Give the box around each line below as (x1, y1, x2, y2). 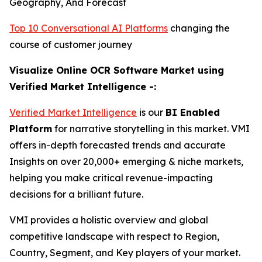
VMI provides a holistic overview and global (9, 214, 208, 226)
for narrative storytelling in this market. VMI (52, 123, 250, 135)
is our (137, 106, 166, 119)
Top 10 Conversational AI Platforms (9, 22, 168, 35)
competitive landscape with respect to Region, (9, 230, 219, 243)
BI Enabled (166, 106, 220, 119)
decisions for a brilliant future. (9, 188, 143, 201)
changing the (168, 22, 230, 35)
